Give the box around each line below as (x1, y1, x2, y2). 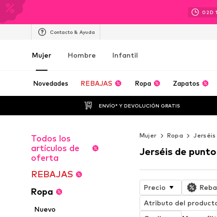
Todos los (31, 133, 71, 143)
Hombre (68, 51, 96, 59)
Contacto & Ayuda (50, 29, 95, 35)
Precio (143, 183, 166, 191)
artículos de (31, 143, 79, 153)
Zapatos (173, 79, 200, 87)
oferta (31, 153, 59, 163)
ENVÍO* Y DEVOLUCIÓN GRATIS (98, 102, 180, 108)
